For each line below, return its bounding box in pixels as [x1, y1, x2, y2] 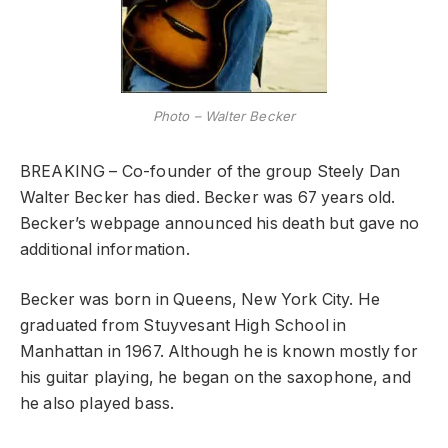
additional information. [20, 239, 190, 259]
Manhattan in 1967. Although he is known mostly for [20, 342, 418, 362]
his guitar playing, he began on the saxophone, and [20, 368, 411, 388]
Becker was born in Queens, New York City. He [20, 290, 381, 310]
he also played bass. [20, 394, 175, 414]
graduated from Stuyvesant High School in [20, 316, 347, 336]
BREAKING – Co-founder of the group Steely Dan [20, 161, 401, 181]
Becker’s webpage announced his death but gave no [20, 213, 420, 233]
